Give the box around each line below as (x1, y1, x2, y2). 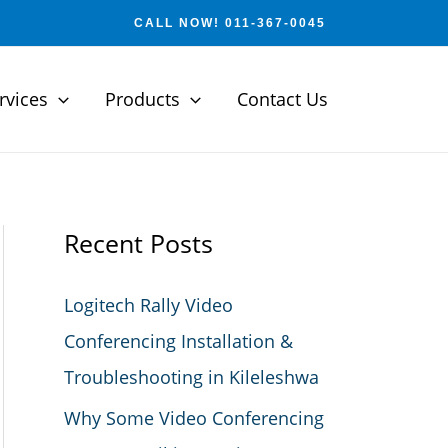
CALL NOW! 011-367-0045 (134, 16, 326, 30)
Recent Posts (64, 226, 213, 260)
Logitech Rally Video (64, 293, 233, 317)
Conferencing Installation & (64, 329, 293, 353)
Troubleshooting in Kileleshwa (64, 365, 319, 389)
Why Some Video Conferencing (64, 405, 324, 430)
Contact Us (237, 87, 328, 111)
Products (105, 87, 181, 111)
